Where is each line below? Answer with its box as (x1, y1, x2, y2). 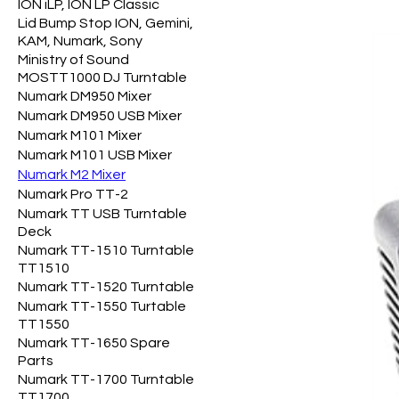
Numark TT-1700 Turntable (18, 371, 194, 387)
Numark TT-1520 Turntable (18, 279, 194, 294)
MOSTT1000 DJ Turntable (18, 69, 187, 85)
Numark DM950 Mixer (18, 88, 151, 103)
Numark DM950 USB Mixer (18, 108, 182, 123)
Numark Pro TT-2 (18, 186, 128, 201)
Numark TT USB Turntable (18, 206, 187, 221)
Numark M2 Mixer (18, 167, 126, 182)
